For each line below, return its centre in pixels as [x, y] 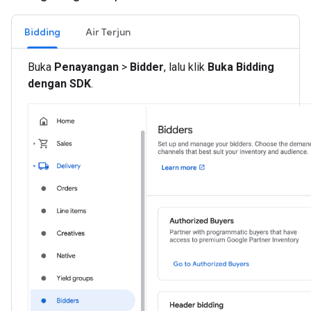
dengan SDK [59, 83]
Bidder [147, 67]
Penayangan [86, 67]
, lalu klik [186, 67]
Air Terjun [108, 32]
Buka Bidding [241, 67]
